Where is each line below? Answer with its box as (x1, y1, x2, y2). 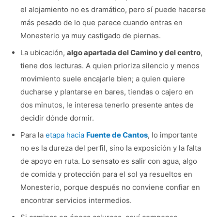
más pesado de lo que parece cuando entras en (20, 17, 183, 27)
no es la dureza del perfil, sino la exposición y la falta (20, 143, 201, 153)
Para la (20, 130, 46, 139)
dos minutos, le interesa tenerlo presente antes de (20, 100, 194, 109)
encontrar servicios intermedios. (20, 195, 132, 205)
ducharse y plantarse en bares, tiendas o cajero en (20, 87, 193, 96)
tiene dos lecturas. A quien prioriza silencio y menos (20, 61, 200, 70)
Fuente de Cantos (86, 130, 148, 139)
